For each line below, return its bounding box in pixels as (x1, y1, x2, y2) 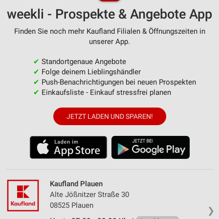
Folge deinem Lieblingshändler (39, 67, 141, 76)
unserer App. (89, 37, 130, 46)
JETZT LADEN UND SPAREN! (66, 112, 153, 121)
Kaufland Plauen (50, 179, 103, 189)
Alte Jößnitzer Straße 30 (50, 190, 129, 199)
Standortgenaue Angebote (39, 57, 126, 66)
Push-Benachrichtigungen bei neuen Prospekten (39, 78, 196, 87)
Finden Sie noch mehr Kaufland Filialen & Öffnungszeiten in (14, 27, 205, 36)
